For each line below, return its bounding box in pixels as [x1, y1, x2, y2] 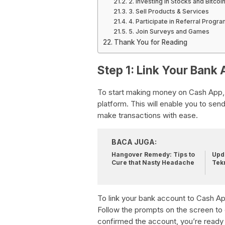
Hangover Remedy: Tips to [111, 151, 195, 159]
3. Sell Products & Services [128, 8, 209, 15]
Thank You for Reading [114, 38, 187, 46]
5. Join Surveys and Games [128, 28, 209, 35]
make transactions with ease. [97, 110, 198, 121]
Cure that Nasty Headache [111, 159, 194, 167]
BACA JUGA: [111, 138, 157, 147]
